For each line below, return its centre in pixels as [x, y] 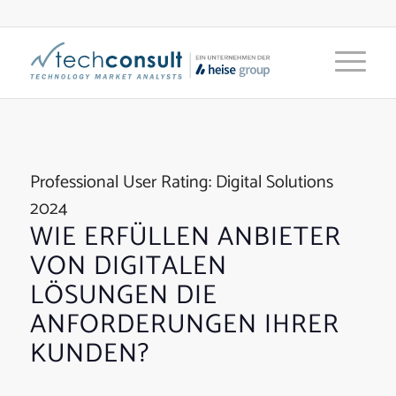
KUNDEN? [89, 354]
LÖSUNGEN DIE [123, 296]
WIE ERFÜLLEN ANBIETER [185, 237]
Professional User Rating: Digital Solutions [181, 183]
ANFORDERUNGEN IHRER [184, 325]
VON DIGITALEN [128, 267]
